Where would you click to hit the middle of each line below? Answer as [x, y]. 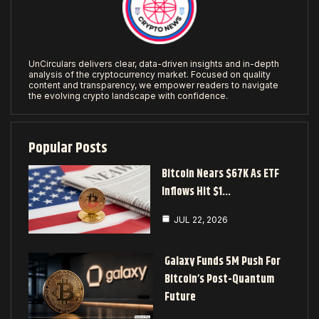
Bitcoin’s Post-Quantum [220, 279]
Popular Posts [68, 148]
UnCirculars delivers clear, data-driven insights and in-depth [154, 63]
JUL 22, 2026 [201, 219]
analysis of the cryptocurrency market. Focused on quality [150, 74]
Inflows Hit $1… [197, 192]
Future [181, 297]
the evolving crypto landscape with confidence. [128, 95]
